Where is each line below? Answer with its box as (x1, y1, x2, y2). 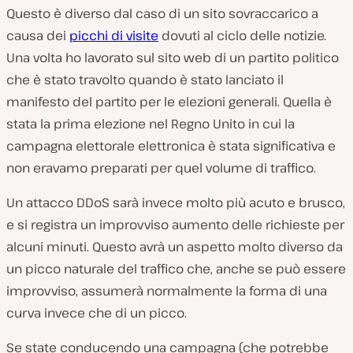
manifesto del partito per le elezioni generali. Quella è (6, 92, 332, 110)
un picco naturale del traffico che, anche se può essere (6, 259, 346, 277)
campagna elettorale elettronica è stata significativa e (6, 136, 336, 154)
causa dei (6, 26, 69, 44)
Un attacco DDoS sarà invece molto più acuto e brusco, (6, 193, 345, 211)
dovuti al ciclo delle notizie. (158, 26, 326, 44)
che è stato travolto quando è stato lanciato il (6, 70, 284, 88)
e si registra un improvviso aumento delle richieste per (6, 215, 344, 233)
